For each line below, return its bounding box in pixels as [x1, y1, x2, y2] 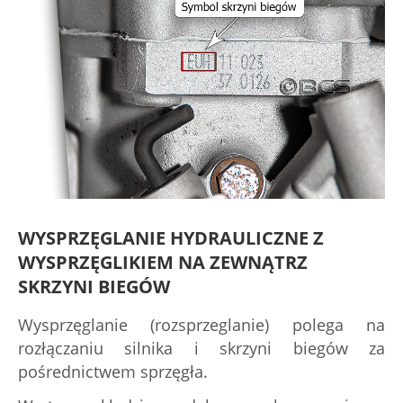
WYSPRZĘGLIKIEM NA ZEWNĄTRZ [18, 250, 308, 274]
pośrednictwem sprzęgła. [18, 361, 208, 382]
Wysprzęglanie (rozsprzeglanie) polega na [18, 314, 385, 336]
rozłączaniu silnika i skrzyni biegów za [18, 337, 385, 359]
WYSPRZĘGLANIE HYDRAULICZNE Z [18, 226, 324, 250]
